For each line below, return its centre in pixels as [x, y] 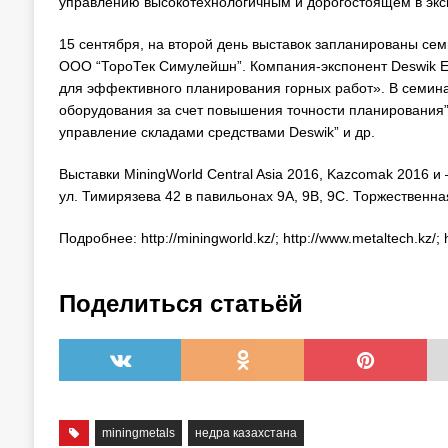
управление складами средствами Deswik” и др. [216, 132]
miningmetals [139, 433]
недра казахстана [246, 433]
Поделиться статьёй [180, 303]
